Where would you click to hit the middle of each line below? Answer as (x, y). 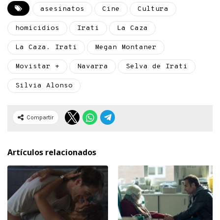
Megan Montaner (126, 47)
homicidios (37, 28)
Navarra (93, 66)
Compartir (40, 117)
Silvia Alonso (44, 85)
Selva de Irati (157, 66)
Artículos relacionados (52, 152)
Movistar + (37, 66)
